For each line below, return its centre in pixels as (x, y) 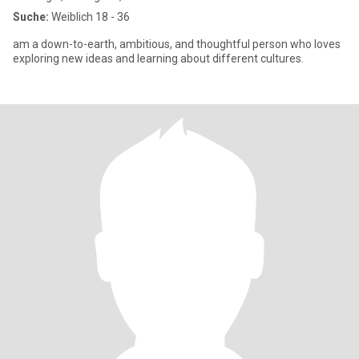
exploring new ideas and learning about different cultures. (158, 58)
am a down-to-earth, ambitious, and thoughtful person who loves (177, 44)
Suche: (31, 17)
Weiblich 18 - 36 (89, 17)
